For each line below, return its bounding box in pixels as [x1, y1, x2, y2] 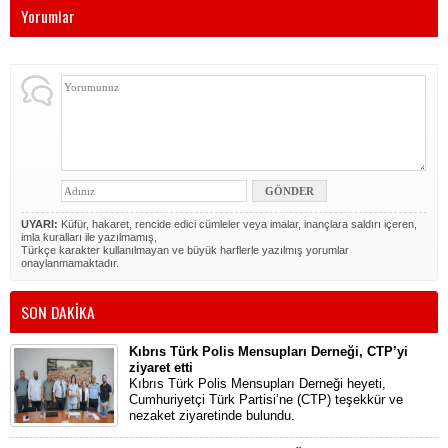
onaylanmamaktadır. [21, 257, 119, 270]
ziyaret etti [129, 360, 193, 376]
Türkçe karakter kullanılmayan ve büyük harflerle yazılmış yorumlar [21, 244, 349, 257]
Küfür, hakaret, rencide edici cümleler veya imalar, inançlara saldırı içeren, [58, 218, 417, 231]
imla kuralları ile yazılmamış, [21, 231, 157, 244]
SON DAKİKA [21, 300, 95, 325]
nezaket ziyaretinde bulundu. [129, 408, 295, 424]
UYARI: [21, 218, 58, 231]
